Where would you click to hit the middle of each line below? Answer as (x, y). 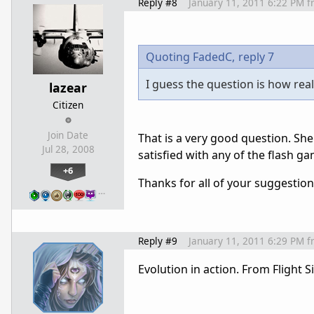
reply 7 (256, 57)
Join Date (68, 136)
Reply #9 (158, 241)
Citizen (68, 105)
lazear (68, 88)
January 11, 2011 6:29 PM (246, 241)
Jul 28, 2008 (68, 150)
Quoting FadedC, (190, 57)
